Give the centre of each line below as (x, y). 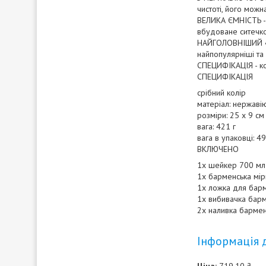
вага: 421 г (216, 126)
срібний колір (221, 93)
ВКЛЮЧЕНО (218, 149)
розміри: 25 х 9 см (231, 115)
